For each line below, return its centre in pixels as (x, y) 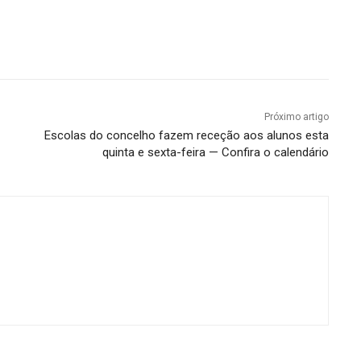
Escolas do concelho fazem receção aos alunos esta (186, 135)
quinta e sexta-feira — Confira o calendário (215, 152)
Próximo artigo (296, 116)
